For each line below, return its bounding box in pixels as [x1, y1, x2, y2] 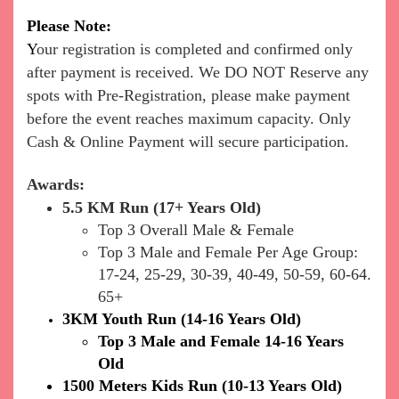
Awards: [27, 175, 85, 193]
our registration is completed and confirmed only [37, 40, 353, 58]
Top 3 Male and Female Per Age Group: [98, 243, 358, 261]
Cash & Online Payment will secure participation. [27, 133, 349, 151]
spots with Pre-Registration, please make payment [27, 86, 350, 104]
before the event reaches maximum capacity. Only [27, 110, 351, 127]
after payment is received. [27, 63, 199, 81]
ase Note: [48, 17, 111, 35]
